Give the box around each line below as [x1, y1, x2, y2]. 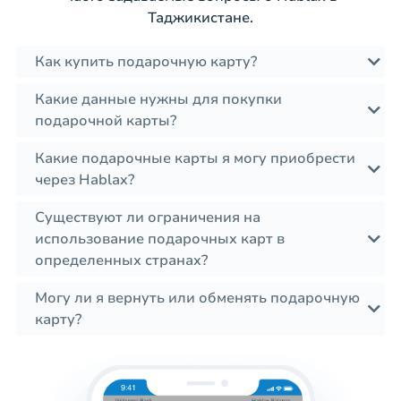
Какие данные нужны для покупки [35, 90, 282, 110]
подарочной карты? [35, 111, 176, 132]
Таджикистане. [148, 8, 253, 29]
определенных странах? [35, 251, 208, 271]
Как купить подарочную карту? [35, 52, 257, 73]
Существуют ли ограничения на [35, 208, 260, 228]
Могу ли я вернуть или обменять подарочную [35, 288, 360, 309]
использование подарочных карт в [35, 229, 285, 250]
